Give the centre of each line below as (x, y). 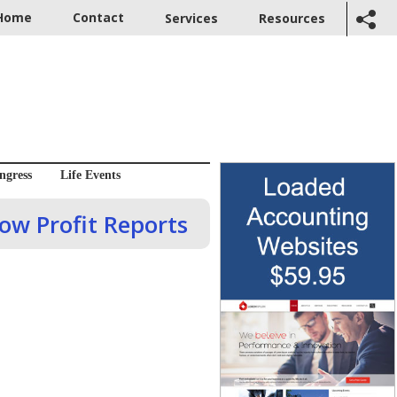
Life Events (90, 175)
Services (191, 19)
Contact (98, 17)
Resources (292, 19)
